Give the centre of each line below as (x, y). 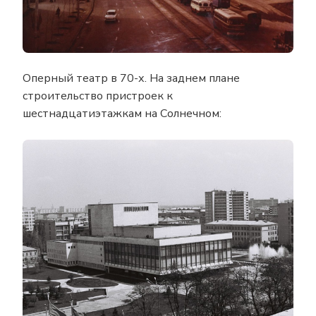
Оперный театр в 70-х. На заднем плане (131, 78)
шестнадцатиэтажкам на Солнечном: (122, 113)
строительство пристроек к (98, 96)
